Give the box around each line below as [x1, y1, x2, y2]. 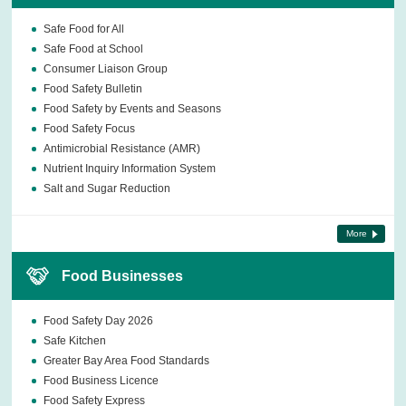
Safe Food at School [43, 43, 144, 56]
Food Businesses [62, 267, 184, 285]
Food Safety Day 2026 [43, 314, 154, 328]
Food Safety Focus [43, 122, 136, 136]
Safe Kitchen [43, 334, 107, 348]
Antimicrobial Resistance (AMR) [43, 142, 201, 156]
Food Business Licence [43, 374, 159, 388]
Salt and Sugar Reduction [43, 182, 171, 196]
